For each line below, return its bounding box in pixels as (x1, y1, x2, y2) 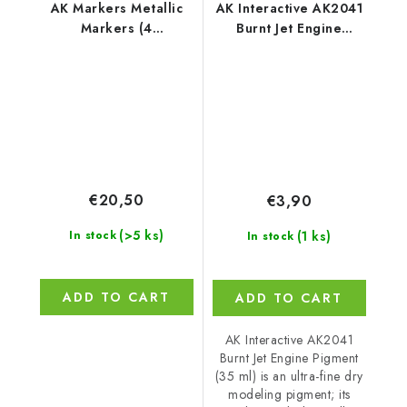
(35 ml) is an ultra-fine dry (214, 366, 363, 385)
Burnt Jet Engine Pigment (219, 348, 359, 367)
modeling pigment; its (228, 384, 351, 403)
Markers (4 (80, 19, 153, 38)
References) (76, 39, 157, 58)
